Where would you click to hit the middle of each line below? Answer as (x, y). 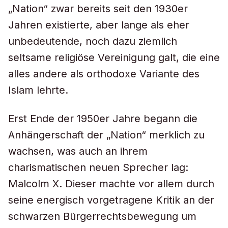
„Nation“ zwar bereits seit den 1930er (98, 9)
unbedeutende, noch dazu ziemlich (93, 41)
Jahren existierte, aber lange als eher (99, 25)
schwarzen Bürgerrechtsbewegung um (102, 216)
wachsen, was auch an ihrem (78, 151)
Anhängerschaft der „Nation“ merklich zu (106, 135)
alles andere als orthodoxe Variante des (104, 74)
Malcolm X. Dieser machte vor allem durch (111, 184)
